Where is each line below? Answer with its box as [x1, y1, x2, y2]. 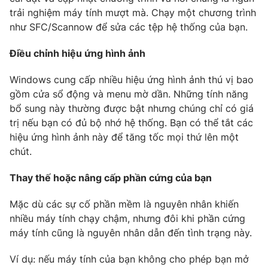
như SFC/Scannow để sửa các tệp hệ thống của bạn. [10, 20, 248, 33]
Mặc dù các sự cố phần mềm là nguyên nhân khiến [10, 197, 239, 210]
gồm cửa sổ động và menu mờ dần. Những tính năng [10, 87, 248, 100]
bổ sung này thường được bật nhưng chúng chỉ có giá [10, 102, 254, 114]
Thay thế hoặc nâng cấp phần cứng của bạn [10, 171, 212, 184]
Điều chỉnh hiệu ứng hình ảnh [10, 47, 145, 59]
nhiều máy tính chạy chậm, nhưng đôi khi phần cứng [10, 212, 245, 224]
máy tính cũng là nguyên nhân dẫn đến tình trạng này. [10, 226, 252, 239]
